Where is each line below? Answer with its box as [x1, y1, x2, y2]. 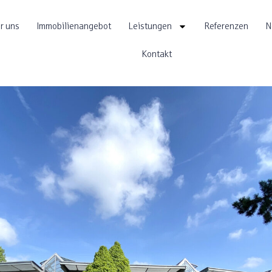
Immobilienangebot [36, 21, 112, 31]
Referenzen [204, 21, 249, 31]
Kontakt [141, 49, 172, 59]
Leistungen [128, 21, 172, 31]
